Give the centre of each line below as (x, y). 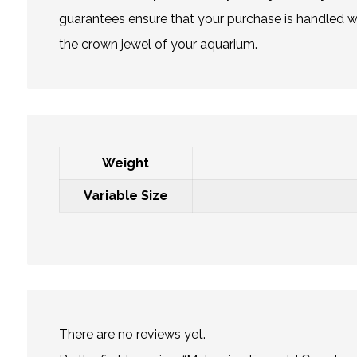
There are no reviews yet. (132, 335)
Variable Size (126, 195)
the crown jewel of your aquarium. (158, 44)
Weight (126, 163)
